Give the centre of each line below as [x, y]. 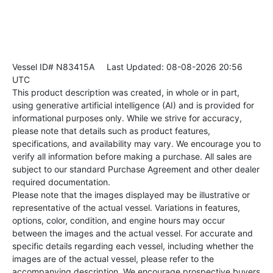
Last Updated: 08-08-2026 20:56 [168, 67]
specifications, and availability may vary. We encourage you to [136, 144]
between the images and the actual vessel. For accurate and [133, 233]
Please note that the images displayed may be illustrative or [131, 195]
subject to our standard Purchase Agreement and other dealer [136, 169]
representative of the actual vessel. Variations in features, [126, 208]
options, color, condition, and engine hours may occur [119, 221]
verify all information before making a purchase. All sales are [132, 157]
